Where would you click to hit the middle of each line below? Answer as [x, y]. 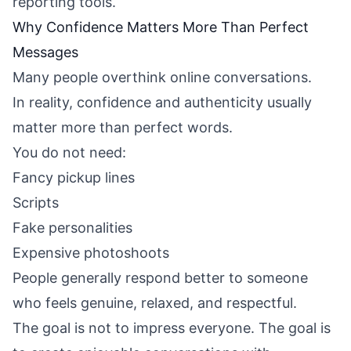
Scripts [36, 203]
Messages [45, 52]
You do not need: [69, 152]
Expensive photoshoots [91, 253]
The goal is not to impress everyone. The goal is [172, 328]
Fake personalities [72, 228]
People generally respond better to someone [160, 278]
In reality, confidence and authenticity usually [162, 102]
